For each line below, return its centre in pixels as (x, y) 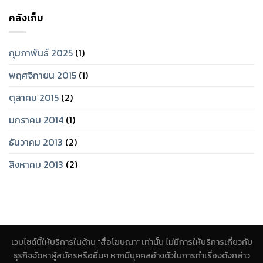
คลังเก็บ (26, 17)
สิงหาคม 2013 (36, 165)
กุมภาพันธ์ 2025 (41, 53)
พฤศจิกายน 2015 (43, 75)
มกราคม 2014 (36, 120)
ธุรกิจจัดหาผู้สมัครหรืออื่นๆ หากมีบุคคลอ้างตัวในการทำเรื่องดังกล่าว (131, 255)
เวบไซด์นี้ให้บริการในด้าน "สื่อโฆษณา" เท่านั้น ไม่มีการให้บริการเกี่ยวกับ (131, 242)
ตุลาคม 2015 (34, 98)
